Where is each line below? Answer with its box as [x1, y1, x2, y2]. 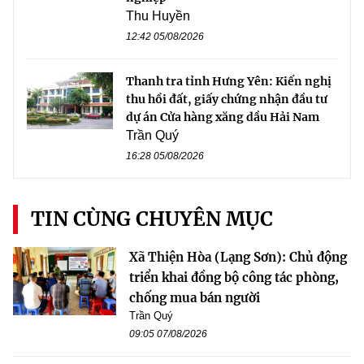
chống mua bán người [129, 289, 260, 305]
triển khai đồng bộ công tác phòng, [129, 269, 339, 285]
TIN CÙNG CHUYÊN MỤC [31, 206, 273, 232]
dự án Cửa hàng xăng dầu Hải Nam [126, 109, 319, 124]
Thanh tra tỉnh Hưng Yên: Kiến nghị [126, 73, 331, 89]
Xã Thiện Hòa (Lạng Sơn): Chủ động [129, 249, 347, 265]
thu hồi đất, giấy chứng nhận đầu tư [126, 91, 327, 106]
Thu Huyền [126, 8, 190, 23]
